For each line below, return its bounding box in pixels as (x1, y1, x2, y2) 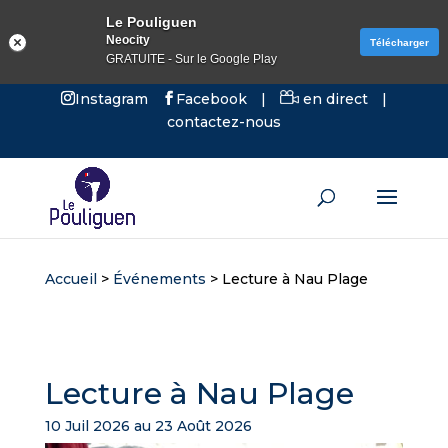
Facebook (175, 90, 247, 108)
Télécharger (370, 36, 429, 48)
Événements (112, 270, 206, 288)
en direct (298, 90, 368, 108)
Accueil (44, 270, 97, 288)
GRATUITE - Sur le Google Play (106, 52, 277, 66)
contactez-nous (166, 113, 281, 131)
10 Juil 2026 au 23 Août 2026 (44, 417, 252, 435)
